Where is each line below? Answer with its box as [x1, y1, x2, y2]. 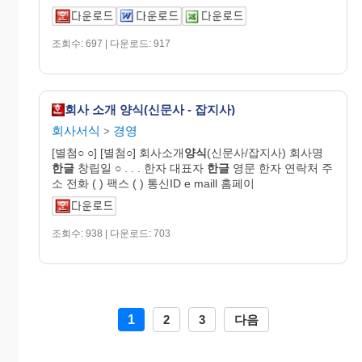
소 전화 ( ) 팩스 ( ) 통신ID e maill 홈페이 [52, 176, 255, 190]
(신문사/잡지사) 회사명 [207, 145, 323, 159]
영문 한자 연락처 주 [229, 161, 333, 175]
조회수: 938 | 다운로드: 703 [52, 227, 170, 239]
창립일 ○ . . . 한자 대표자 [74, 161, 207, 175]
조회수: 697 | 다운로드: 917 [52, 37, 170, 49]
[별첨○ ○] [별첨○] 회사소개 [52, 145, 184, 159]
